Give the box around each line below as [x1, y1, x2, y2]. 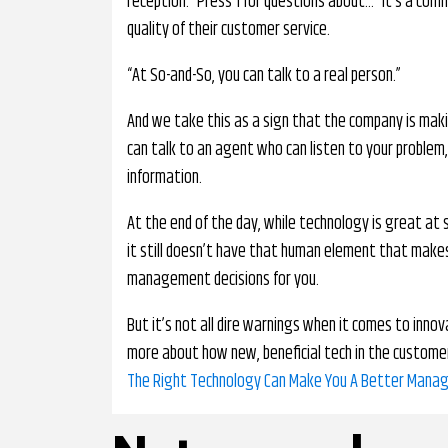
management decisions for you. [127, 266, 319, 294]
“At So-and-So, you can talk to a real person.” [127, 62, 401, 90]
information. [127, 164, 202, 192]
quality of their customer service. [127, 16, 330, 44]
